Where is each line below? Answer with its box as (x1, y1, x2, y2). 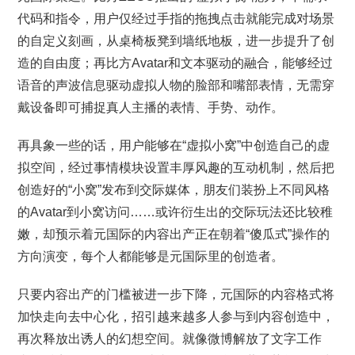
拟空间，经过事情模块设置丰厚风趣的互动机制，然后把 (17, 161, 335, 174)
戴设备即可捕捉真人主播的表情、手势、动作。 (17, 101, 284, 114)
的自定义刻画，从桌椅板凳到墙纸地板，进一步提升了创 (17, 34, 335, 48)
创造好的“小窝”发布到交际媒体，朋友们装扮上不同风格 (17, 183, 330, 197)
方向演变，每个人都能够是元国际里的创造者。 (17, 250, 284, 263)
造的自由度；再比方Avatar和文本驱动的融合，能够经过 (17, 56, 334, 70)
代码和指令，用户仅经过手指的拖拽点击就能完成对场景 (17, 12, 335, 25)
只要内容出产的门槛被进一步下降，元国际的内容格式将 (17, 288, 335, 301)
